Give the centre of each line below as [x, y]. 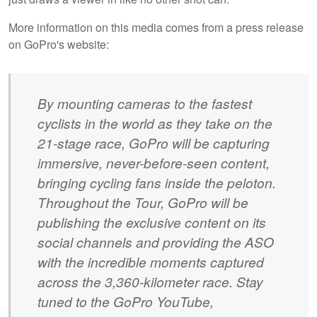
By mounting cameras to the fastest [145, 103]
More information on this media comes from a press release [156, 27]
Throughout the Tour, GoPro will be [143, 202]
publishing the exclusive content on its [152, 222]
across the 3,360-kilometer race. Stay [151, 282]
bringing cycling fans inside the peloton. [157, 183]
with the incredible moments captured [151, 262]
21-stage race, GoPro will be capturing [154, 143]
